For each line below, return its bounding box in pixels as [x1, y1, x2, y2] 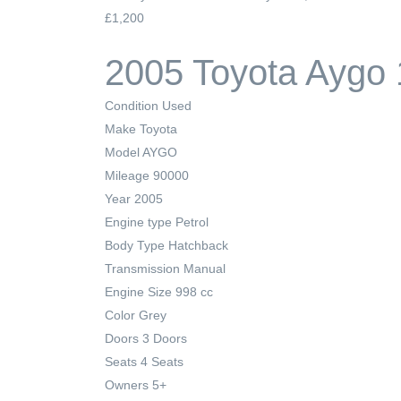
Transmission [105, 260, 180, 276]
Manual [183, 260, 226, 276]
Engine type [105, 214, 172, 229]
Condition [105, 98, 158, 113]
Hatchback [168, 237, 228, 252]
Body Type [105, 237, 165, 252]
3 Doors [142, 330, 187, 346]
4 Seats [141, 354, 183, 369]
